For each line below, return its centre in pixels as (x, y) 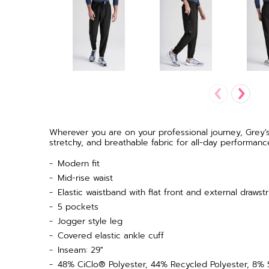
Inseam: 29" (80, 250)
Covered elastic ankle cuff (111, 235)
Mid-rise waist (85, 178)
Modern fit (79, 163)
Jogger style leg (90, 221)
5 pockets (78, 207)
